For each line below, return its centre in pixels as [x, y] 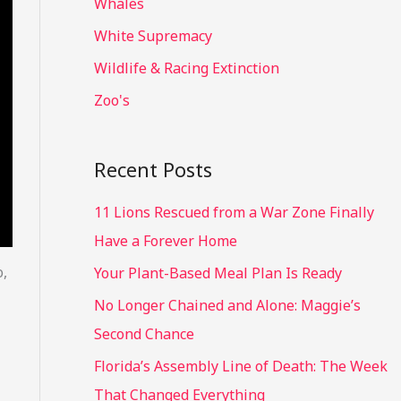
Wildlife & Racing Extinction [186, 68]
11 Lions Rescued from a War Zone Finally [234, 213]
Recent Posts [153, 169]
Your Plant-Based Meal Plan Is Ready [218, 273]
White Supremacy [153, 36]
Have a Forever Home [165, 241]
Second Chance [144, 334]
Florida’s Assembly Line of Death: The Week [240, 367]
